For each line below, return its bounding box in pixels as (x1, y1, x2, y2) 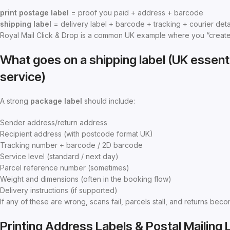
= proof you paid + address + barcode (69, 8, 203, 17)
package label (30, 97, 82, 106)
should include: (82, 97, 135, 106)
